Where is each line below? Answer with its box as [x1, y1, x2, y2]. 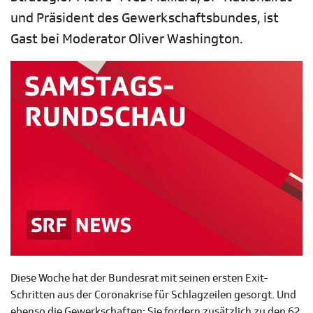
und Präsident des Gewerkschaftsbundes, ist [10, 9, 279, 27]
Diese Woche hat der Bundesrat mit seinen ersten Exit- [10, 271, 268, 286]
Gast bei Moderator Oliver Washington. [10, 30, 243, 48]
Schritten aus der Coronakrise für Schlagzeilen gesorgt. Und [10, 288, 296, 303]
